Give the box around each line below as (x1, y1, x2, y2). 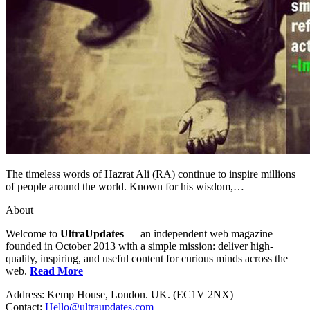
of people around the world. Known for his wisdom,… (6, 180, 244, 192)
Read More (30, 264, 83, 277)
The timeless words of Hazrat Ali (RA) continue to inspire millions (6, 167, 295, 180)
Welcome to (6, 227, 60, 239)
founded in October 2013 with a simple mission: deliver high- (6, 239, 273, 252)
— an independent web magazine (124, 227, 273, 239)
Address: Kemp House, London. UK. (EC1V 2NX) (6, 288, 233, 300)
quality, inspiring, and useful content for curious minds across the (6, 252, 288, 264)
